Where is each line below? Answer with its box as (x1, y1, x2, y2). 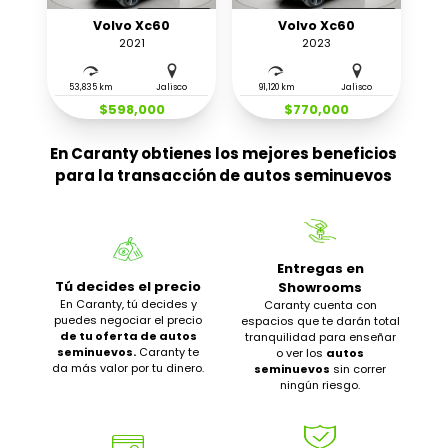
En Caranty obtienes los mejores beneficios (50, 143, 398, 164)
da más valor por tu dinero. (52, 359, 204, 376)
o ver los (276, 345, 326, 361)
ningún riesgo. (280, 377, 360, 393)
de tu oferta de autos (59, 327, 197, 344)
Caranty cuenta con (263, 297, 377, 313)
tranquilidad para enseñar (244, 329, 396, 345)
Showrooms (278, 278, 362, 297)
